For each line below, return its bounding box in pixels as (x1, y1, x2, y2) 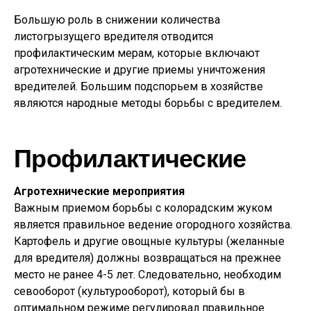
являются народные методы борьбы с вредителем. (14, 96, 282, 110)
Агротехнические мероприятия (14, 185, 185, 198)
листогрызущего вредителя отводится (14, 30, 213, 43)
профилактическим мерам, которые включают (14, 47, 260, 60)
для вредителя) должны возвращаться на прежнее (14, 251, 281, 264)
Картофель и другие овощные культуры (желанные (14, 235, 285, 248)
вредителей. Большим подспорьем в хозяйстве (14, 80, 263, 93)
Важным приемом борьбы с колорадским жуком (14, 201, 272, 215)
